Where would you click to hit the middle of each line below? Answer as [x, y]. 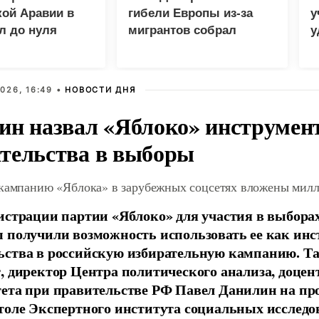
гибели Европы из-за [190, 13]
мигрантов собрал [182, 30]
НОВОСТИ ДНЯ [100, 90]
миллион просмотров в [198, 47]
